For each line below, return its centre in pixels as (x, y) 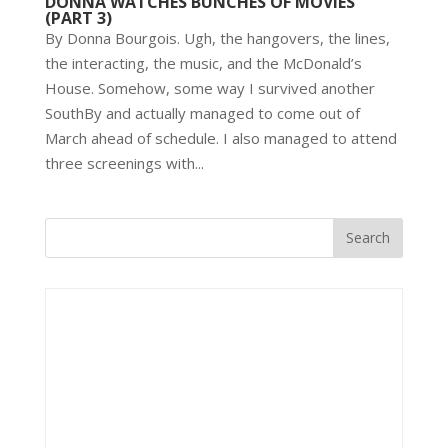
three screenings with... (124, 162)
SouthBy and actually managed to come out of (202, 112)
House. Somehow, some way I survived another (209, 87)
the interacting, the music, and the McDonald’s (203, 62)
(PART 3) (78, 17)
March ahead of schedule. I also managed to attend (220, 137)
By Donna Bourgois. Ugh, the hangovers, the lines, (217, 37)
